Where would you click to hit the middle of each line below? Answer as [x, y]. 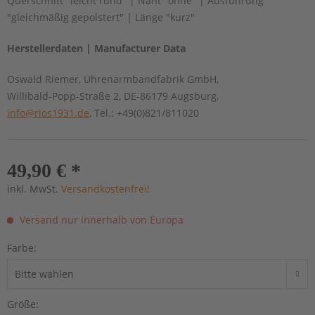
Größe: [23, 304]
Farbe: [22, 247]
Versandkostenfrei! [105, 188]
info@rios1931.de [48, 112]
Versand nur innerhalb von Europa [100, 219]
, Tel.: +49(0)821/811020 [144, 112]
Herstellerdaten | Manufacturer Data [96, 48]
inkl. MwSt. [34, 188]
